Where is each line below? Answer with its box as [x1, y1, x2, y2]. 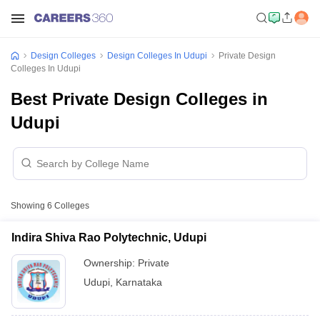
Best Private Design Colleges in [11, 89, 268, 109]
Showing [11, 201, 47, 211]
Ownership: [84, 257, 138, 269]
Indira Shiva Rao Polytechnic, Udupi [11, 231, 206, 244]
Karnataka [116, 276, 162, 288]
